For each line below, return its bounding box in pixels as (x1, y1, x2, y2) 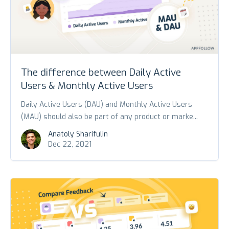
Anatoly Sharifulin (48, 129, 108, 139)
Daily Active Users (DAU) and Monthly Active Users (21, 99, 192, 109)
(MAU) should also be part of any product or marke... (21, 111, 198, 122)
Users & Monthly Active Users (21, 79, 153, 92)
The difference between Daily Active (21, 65, 181, 79)
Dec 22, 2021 (48, 139, 91, 149)
